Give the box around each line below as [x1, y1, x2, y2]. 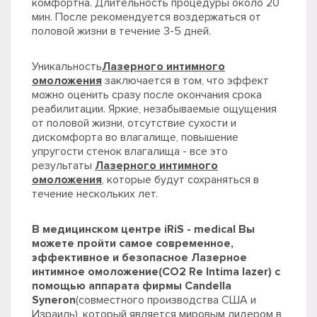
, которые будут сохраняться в [102, 173, 259, 188]
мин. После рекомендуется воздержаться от [32, 10, 261, 25]
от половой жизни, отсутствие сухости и [32, 116, 236, 131]
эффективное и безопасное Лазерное [32, 250, 247, 265]
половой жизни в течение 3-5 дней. [32, 24, 211, 39]
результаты [32, 158, 92, 173]
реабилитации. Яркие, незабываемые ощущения [32, 102, 277, 117]
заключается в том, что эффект [102, 74, 269, 88]
